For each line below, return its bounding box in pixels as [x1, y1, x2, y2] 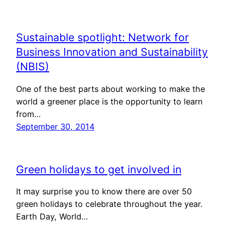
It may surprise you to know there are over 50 [16, 186, 192, 197]
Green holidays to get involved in [16, 162, 181, 176]
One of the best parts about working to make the [16, 84, 205, 94]
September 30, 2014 [16, 122, 94, 132]
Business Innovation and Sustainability [16, 45, 208, 59]
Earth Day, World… [16, 211, 88, 222]
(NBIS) [16, 60, 49, 73]
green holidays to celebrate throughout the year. [16, 199, 205, 209]
